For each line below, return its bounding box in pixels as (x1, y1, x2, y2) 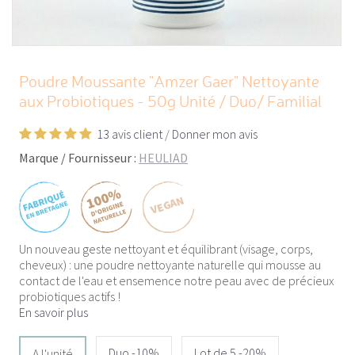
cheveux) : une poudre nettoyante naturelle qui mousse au (19, 257, 321, 273)
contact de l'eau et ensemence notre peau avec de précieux (19, 273, 334, 289)
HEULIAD (139, 150, 188, 166)
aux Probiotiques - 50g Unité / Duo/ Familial (19, 95, 322, 112)
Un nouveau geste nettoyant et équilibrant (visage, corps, (19, 241, 313, 258)
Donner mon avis (172, 126, 258, 143)
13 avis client (97, 126, 162, 143)
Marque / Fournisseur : (19, 150, 139, 166)
